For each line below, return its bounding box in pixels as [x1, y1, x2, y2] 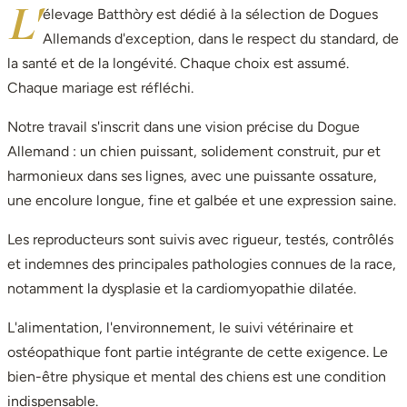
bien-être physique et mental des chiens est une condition [7, 368, 386, 386]
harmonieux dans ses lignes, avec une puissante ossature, [7, 167, 377, 185]
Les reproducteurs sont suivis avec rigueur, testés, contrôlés [7, 231, 393, 249]
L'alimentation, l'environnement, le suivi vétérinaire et [7, 319, 353, 337]
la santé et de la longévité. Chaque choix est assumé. [7, 55, 349, 73]
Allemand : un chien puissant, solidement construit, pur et [7, 143, 381, 161]
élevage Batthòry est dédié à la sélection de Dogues [42, 5, 378, 24]
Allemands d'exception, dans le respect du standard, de [42, 30, 399, 48]
